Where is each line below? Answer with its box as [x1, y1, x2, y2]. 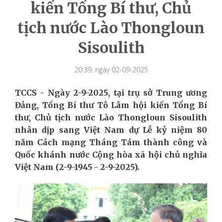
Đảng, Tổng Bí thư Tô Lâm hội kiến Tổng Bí [15, 100, 207, 110]
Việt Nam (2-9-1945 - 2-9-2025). [15, 162, 139, 172]
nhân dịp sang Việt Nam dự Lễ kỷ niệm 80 [15, 124, 207, 135]
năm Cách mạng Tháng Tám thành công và [15, 137, 207, 147]
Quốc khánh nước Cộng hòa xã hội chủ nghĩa [15, 149, 207, 160]
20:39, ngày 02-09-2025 [74, 64, 148, 74]
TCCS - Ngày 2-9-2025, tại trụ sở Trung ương [15, 87, 207, 98]
